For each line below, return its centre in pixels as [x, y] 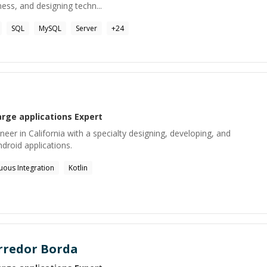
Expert [87, 117]
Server [86, 28]
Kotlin [78, 168]
